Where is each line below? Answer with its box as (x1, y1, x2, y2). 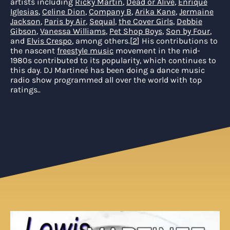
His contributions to (140, 36, 218, 46)
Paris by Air (44, 16, 86, 26)
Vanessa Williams (40, 26, 106, 36)
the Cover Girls (119, 16, 173, 26)
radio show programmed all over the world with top (10, 75, 202, 85)
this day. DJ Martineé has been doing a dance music (10, 65, 205, 75)
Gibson (10, 26, 36, 36)
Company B (89, 7, 131, 16)
